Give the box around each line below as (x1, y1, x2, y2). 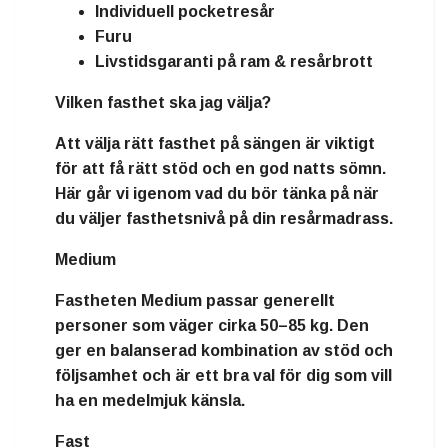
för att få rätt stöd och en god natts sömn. (55, 160, 386, 178)
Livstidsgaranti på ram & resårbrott (95, 53, 373, 71)
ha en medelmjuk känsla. (55, 392, 245, 410)
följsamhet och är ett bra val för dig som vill (55, 367, 392, 385)
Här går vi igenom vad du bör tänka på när (55, 185, 379, 203)
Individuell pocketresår (95, 3, 275, 21)
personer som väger (55, 317, 218, 335)
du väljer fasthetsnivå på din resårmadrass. (55, 210, 393, 228)
